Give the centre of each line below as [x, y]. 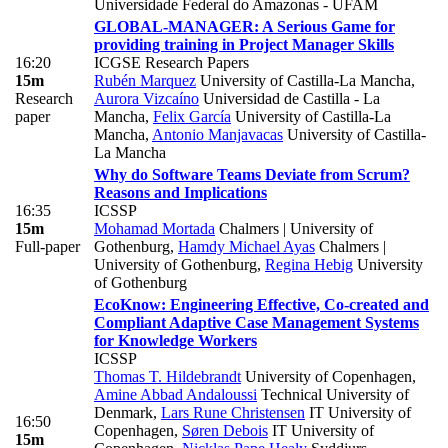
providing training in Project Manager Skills [244, 45]
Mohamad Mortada [154, 229]
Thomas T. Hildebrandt [167, 377]
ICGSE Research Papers [171, 63]
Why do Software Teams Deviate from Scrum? [252, 175]
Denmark [123, 413]
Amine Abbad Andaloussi [175, 395]
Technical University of [333, 395]
